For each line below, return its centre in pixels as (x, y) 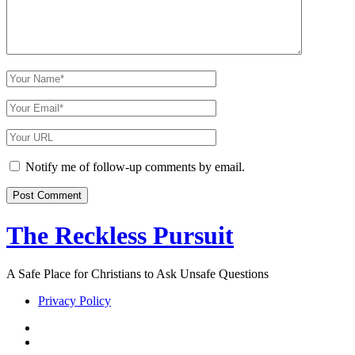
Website (25, 150)
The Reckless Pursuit (120, 235)
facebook (60, 341)
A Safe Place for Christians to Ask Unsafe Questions (137, 273)
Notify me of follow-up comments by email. (135, 167)
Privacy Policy (74, 300)
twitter (53, 326)
